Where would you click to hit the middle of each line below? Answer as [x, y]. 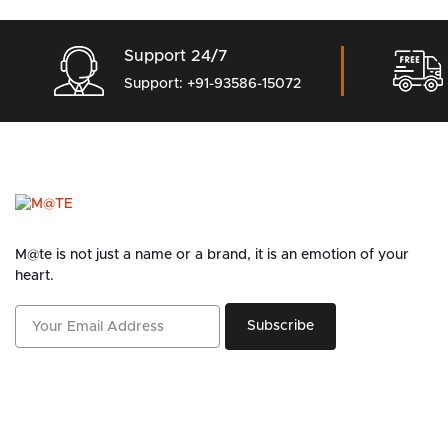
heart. [34, 276]
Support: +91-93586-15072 [213, 84]
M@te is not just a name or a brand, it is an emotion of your [212, 255]
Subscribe [281, 326]
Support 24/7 [176, 56]
